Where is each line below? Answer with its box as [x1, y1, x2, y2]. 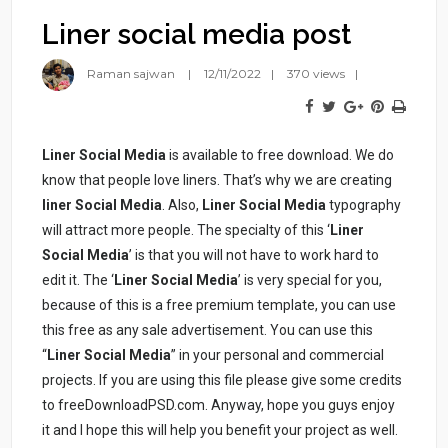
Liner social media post [42, 18, 352, 52]
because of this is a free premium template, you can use [42, 297, 397, 314]
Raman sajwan [87, 66, 176, 82]
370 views [287, 66, 346, 82]
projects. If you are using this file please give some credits [42, 372, 403, 389]
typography [326, 197, 402, 214]
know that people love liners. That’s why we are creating [42, 172, 393, 189]
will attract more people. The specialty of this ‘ [42, 222, 331, 239]
